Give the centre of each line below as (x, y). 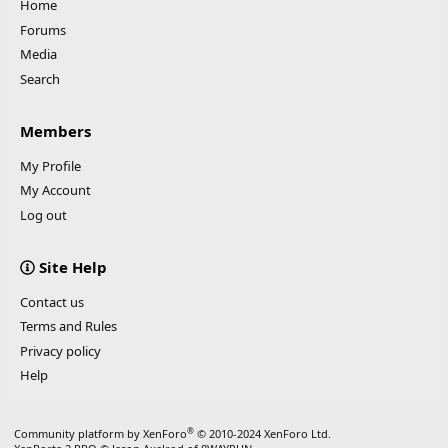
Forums (43, 29)
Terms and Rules (68, 326)
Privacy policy (60, 350)
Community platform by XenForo (100, 434)
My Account (55, 190)
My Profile (50, 165)
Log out (43, 214)
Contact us (52, 301)
